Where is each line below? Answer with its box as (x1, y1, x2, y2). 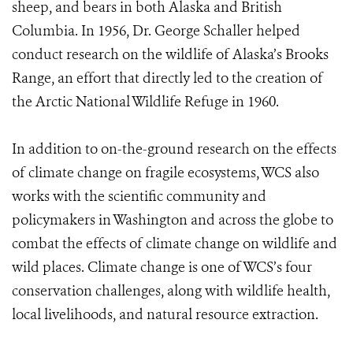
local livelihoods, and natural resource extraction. (12, 305, 318, 324)
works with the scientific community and (12, 187, 266, 206)
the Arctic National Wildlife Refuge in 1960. (12, 92, 279, 111)
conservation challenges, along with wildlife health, (12, 281, 330, 300)
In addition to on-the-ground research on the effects (12, 139, 336, 158)
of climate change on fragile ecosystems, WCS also (12, 163, 319, 182)
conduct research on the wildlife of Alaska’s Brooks (12, 45, 329, 64)
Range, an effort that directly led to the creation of (12, 69, 323, 87)
